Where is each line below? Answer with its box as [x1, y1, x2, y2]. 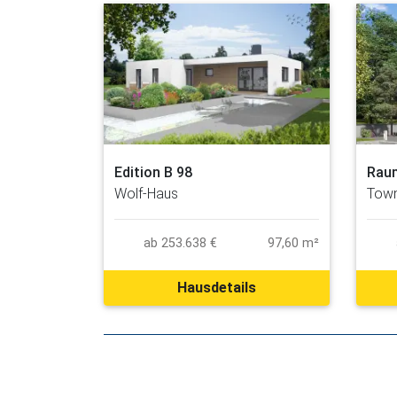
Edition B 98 [114, 164, 192, 182]
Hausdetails [177, 279, 256, 297]
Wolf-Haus [114, 185, 178, 203]
